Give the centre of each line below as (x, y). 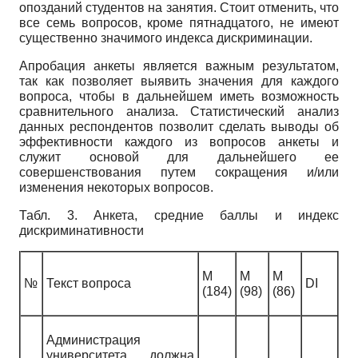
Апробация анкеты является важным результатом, (179, 66)
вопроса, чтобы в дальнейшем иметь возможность (179, 97)
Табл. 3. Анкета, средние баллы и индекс (179, 216)
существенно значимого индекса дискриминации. (166, 38)
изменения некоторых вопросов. (116, 188)
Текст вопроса (89, 284)
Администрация (93, 340)
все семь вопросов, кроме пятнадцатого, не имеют (179, 23)
